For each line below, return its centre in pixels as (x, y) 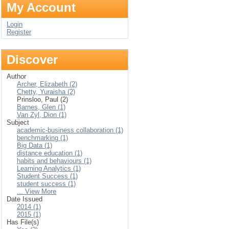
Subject (18, 122)
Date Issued (25, 199)
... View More (37, 191)
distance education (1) (50, 153)
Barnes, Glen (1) (41, 107)
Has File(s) (23, 222)
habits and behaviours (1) (54, 161)
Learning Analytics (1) (49, 168)
